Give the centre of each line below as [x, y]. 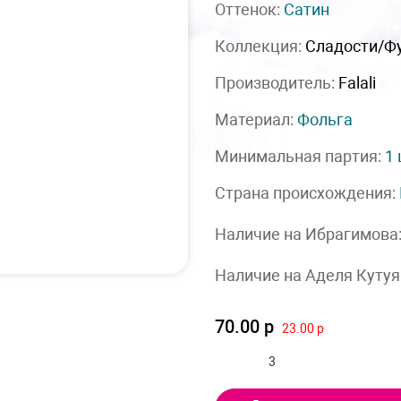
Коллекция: [260, 46]
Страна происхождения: [307, 193]
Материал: [256, 119]
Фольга [325, 119]
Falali [357, 83]
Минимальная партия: [300, 156]
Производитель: [277, 83]
